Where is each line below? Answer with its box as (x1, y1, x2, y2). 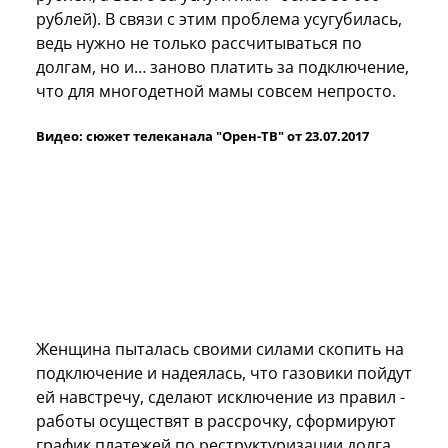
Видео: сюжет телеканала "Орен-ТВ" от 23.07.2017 (36, 126, 369, 145)
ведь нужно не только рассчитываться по (36, 31, 362, 54)
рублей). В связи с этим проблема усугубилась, (36, 7, 402, 30)
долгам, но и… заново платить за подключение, (36, 55, 409, 78)
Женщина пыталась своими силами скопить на (36, 337, 404, 360)
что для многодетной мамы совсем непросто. (36, 79, 396, 102)
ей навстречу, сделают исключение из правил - (36, 385, 405, 408)
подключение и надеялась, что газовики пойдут (36, 361, 412, 384)
